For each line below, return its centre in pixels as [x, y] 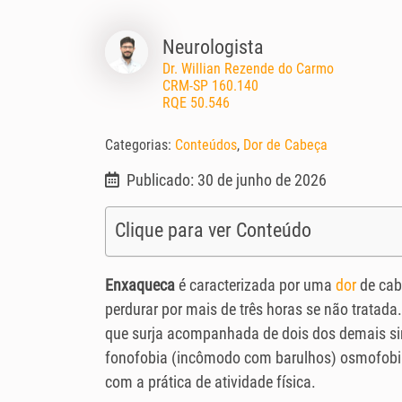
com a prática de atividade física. [210, 382]
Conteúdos [206, 145]
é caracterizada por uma [255, 285]
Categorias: [140, 145]
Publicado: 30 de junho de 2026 [227, 180]
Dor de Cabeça [285, 145]
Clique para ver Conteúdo [213, 231]
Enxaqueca [140, 285]
